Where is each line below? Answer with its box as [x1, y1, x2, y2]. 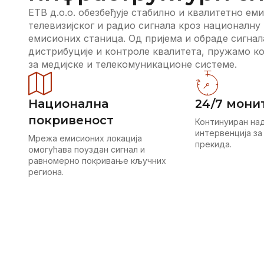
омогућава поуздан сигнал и [28, 144, 145, 155]
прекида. [194, 139, 232, 150]
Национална [28, 97, 108, 111]
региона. [28, 167, 64, 177]
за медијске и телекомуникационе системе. [28, 58, 237, 71]
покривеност [28, 113, 114, 128]
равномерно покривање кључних [28, 156, 166, 166]
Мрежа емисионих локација [28, 133, 142, 144]
